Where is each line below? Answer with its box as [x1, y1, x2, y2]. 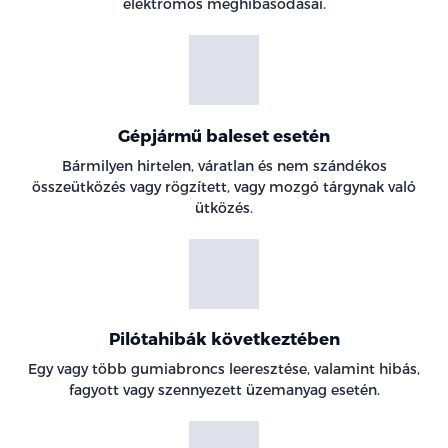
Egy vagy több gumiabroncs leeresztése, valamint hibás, [28, 360, 420, 378]
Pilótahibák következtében [108, 328, 340, 349]
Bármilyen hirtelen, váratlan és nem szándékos [61, 156, 387, 174]
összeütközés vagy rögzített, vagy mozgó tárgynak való [32, 177, 416, 195]
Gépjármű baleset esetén [118, 124, 330, 145]
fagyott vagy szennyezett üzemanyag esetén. [68, 381, 380, 399]
